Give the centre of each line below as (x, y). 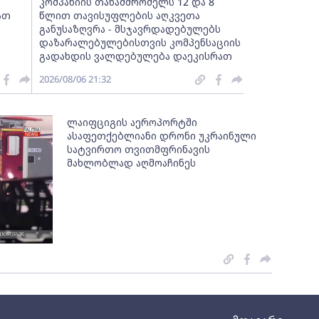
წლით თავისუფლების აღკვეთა (119, 15)
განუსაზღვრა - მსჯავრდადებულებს (130, 29)
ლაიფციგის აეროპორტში (132, 122)
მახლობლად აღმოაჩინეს (132, 163)
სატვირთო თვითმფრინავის (139, 149)
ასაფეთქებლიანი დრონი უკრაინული (162, 136)
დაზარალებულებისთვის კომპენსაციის (140, 42)
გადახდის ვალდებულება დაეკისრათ (135, 56)
